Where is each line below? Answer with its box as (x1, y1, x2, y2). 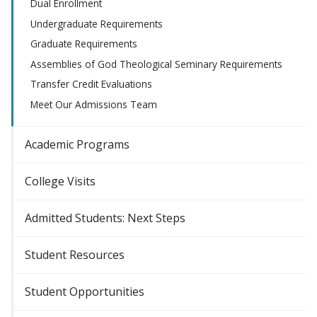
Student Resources (25, 246, 125, 263)
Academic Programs (25, 136, 129, 152)
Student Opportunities (25, 283, 144, 299)
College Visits (25, 173, 96, 189)
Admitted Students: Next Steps (25, 209, 185, 226)
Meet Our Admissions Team (30, 97, 157, 111)
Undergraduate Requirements (30, 16, 163, 30)
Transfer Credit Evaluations (30, 77, 152, 91)
